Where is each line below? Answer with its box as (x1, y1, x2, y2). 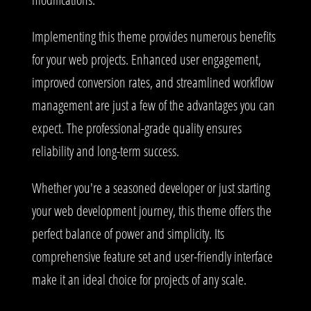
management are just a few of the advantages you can (32, 95, 275, 115)
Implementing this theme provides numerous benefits (32, 26, 276, 46)
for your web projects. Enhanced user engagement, (32, 49, 261, 69)
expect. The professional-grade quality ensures (32, 118, 242, 137)
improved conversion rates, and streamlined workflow (32, 72, 274, 92)
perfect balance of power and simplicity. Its (32, 224, 224, 243)
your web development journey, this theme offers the (32, 201, 271, 220)
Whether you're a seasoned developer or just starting (32, 178, 270, 197)
